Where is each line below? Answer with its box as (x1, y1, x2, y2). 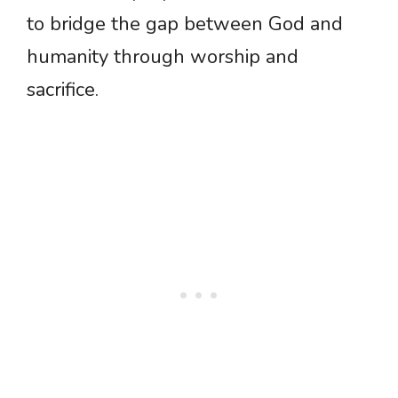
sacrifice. (27, 76, 99, 104)
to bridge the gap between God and (27, 11, 343, 38)
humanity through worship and (27, 44, 298, 71)
